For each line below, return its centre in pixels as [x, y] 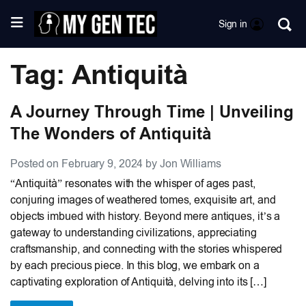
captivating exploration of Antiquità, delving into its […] [139, 281]
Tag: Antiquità [99, 74]
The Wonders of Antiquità [111, 133]
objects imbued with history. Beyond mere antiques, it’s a [145, 216]
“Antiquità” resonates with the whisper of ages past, [133, 183]
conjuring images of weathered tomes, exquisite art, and [143, 199]
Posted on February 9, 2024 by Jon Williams [116, 163]
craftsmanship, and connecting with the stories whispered [147, 249]
